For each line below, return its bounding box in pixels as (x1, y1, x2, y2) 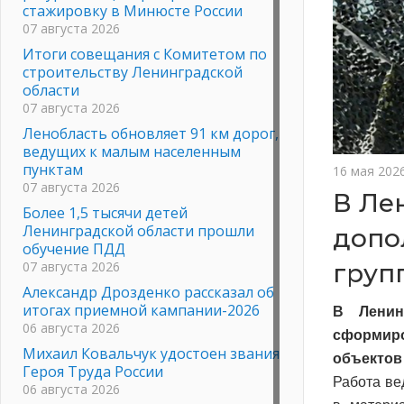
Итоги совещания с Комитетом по (23, 43, 267, 64)
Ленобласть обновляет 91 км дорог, (23, 123, 279, 143)
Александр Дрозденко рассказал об (23, 281, 274, 302)
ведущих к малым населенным (23, 141, 241, 161)
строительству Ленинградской (23, 61, 243, 82)
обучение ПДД (23, 238, 125, 259)
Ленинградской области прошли (23, 220, 254, 241)
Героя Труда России (23, 361, 163, 381)
